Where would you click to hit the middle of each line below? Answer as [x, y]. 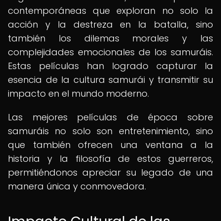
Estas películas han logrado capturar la [110, 66]
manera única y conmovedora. [77, 186]
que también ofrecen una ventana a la [110, 145]
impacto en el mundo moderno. [78, 93]
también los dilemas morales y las [110, 38]
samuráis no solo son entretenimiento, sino [110, 131]
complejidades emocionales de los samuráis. [110, 52]
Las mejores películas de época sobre [110, 117]
